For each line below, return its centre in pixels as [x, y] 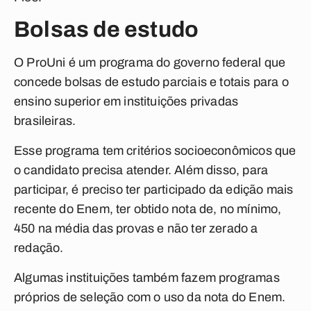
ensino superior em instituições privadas [126, 101]
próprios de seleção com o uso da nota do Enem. [151, 297]
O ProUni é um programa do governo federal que [150, 62]
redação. [40, 248]
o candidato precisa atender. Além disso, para [141, 170]
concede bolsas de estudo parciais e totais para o [151, 82]
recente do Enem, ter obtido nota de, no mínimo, [148, 209]
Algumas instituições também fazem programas [147, 278]
